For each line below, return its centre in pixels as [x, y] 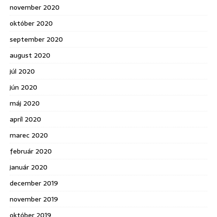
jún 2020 [23, 87]
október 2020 [31, 23]
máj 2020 [25, 103]
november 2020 [35, 7]
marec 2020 [29, 135]
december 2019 [34, 183]
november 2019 [34, 199]
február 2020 [31, 151]
